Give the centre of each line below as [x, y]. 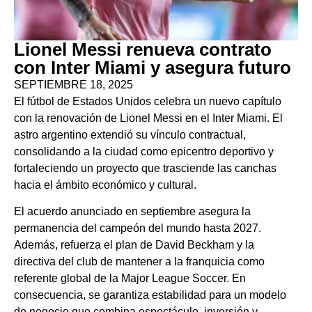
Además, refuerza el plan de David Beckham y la [134, 245]
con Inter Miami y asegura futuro [153, 68]
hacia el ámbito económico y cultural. [105, 185]
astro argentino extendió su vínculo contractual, [130, 135]
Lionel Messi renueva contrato [143, 49]
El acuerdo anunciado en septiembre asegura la [132, 212]
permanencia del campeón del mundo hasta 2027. [138, 228]
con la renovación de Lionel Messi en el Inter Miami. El [148, 118]
